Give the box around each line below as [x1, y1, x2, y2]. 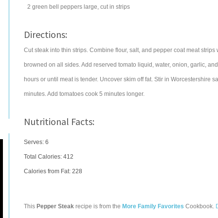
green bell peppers [32, 3, 82, 10]
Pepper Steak [36, 203, 74, 210]
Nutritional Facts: [24, 115, 94, 127]
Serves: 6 [24, 139, 49, 145]
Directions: [24, 28, 67, 40]
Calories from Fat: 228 [24, 168, 82, 175]
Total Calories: [24, 153, 63, 160]
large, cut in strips [84, 3, 130, 10]
